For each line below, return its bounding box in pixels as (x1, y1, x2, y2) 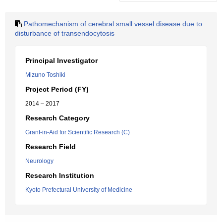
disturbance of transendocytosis (15, 29, 114, 37)
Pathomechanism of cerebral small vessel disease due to (24, 20, 202, 28)
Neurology (25, 158, 54, 165)
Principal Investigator (25, 56, 98, 64)
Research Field (25, 143, 76, 151)
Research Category (25, 114, 90, 122)
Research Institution (25, 171, 94, 179)
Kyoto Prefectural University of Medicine (25, 186, 132, 193)
